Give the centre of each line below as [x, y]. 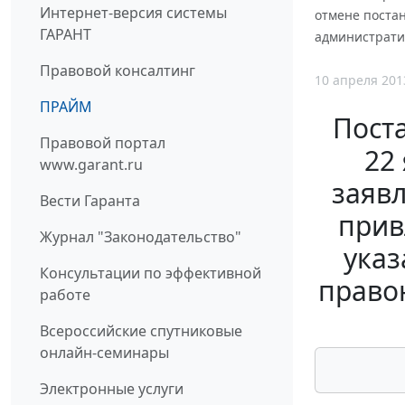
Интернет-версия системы [133, 13]
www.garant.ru [91, 165]
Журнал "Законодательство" [141, 237]
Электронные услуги [112, 389]
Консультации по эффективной [151, 273]
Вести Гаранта [90, 201]
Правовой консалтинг [118, 71]
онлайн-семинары [104, 353]
